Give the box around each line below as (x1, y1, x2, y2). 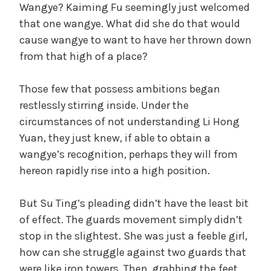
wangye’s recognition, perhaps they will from (19, 147, 238, 161)
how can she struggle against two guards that (19, 245, 246, 259)
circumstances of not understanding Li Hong (19, 114, 240, 128)
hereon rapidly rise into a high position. (19, 163, 210, 177)
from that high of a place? (19, 49, 148, 63)
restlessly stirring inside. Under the (19, 98, 189, 112)
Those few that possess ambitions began (19, 82, 220, 96)
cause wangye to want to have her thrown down (19, 33, 252, 47)
